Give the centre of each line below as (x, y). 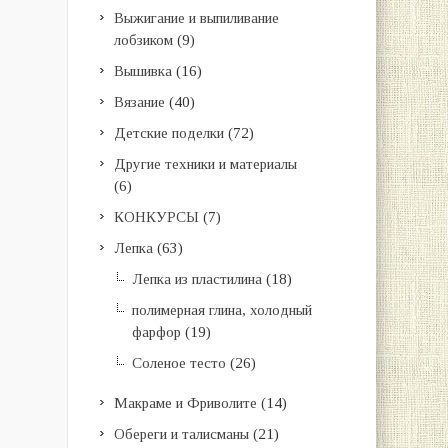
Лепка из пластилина (196, 279)
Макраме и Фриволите (185, 403)
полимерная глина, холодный (221, 310)
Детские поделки (168, 133)
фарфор (156, 332)
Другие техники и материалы (205, 164)
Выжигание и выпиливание (196, 18)
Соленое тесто (178, 363)
